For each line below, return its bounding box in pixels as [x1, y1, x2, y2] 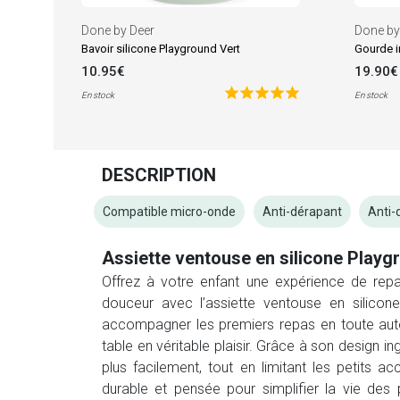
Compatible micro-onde [103, 204, 237, 219]
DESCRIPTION [102, 163, 216, 186]
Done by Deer [80, 22, 154, 37]
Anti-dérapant [262, 204, 342, 219]
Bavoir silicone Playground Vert [80, 41, 240, 55]
